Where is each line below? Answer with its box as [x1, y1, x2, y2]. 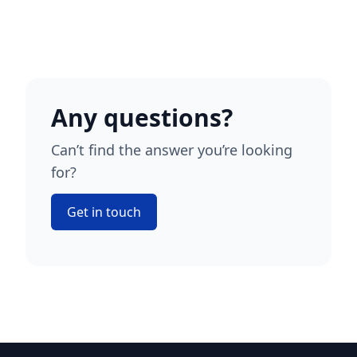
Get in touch [67, 203, 141, 221]
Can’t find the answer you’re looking [51, 140, 292, 159]
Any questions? [51, 101, 233, 134]
